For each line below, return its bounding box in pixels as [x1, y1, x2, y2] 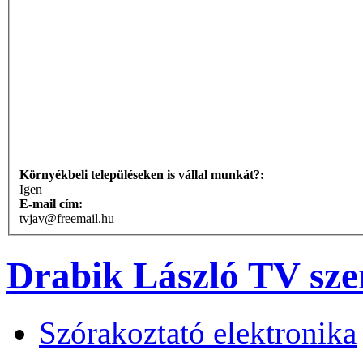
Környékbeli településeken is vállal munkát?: [19, 168, 267, 182]
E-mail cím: [19, 197, 86, 211]
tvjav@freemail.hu [19, 211, 114, 226]
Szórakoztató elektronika [39, 315, 357, 351]
